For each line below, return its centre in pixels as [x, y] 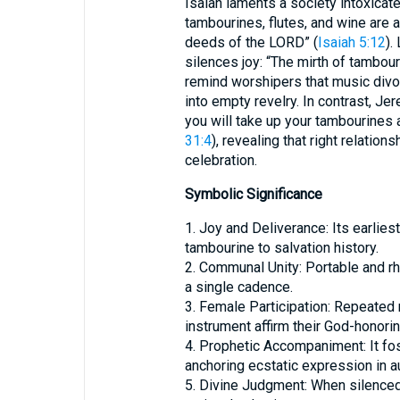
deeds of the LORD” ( [251, 43]
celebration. [221, 161]
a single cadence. [238, 287]
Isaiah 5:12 [351, 43]
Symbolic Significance [253, 195]
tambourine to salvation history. [281, 248]
